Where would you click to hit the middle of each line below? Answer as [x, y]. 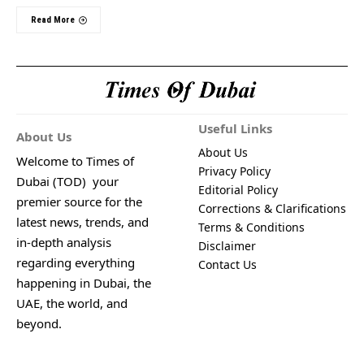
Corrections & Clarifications [272, 208]
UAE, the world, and [72, 303]
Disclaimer [227, 245]
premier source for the [79, 201]
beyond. [39, 323]
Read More [52, 20]
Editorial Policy [238, 189]
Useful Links [235, 128]
